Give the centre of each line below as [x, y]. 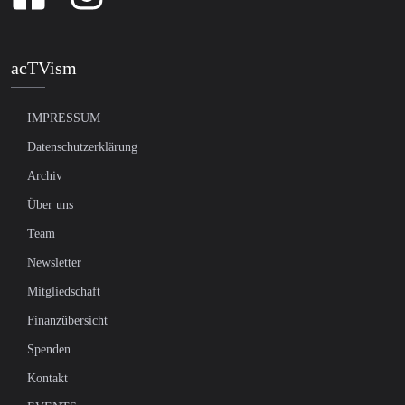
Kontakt [47, 379]
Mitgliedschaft [64, 292]
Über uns [50, 205]
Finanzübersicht [67, 321]
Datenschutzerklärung [82, 147]
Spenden [49, 350]
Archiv [45, 176]
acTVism [44, 68]
